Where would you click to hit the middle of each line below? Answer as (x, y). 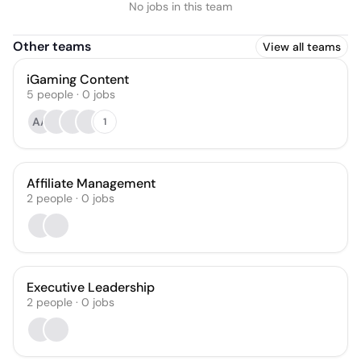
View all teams (302, 47)
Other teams (52, 46)
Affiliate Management (91, 183)
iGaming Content (78, 79)
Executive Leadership (91, 287)
